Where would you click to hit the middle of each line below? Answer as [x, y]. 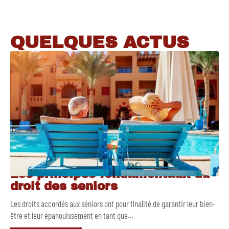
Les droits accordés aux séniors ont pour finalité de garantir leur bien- [113, 204]
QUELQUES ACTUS [100, 42]
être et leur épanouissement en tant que [69, 215]
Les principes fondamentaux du [110, 174]
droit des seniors [64, 187]
